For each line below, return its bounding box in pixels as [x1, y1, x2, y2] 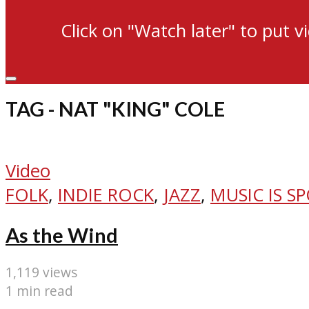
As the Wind [6, 223, 118, 247]
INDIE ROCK [58, 182, 154, 207]
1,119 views [6, 263, 77, 282]
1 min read [6, 281, 73, 301]
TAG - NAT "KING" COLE [6, 97, 225, 121]
